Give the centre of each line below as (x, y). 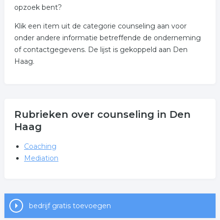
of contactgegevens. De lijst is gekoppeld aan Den (101, 50)
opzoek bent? (38, 7)
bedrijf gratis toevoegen (70, 206)
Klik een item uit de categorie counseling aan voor (100, 26)
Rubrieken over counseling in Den (102, 114)
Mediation (41, 158)
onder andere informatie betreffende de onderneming (107, 38)
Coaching (40, 146)
